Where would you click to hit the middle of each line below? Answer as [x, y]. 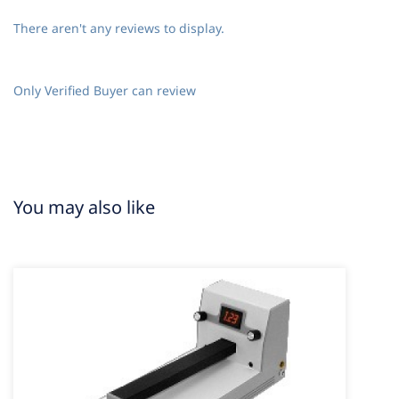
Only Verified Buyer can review [105, 91]
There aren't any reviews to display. [119, 28]
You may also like [84, 208]
